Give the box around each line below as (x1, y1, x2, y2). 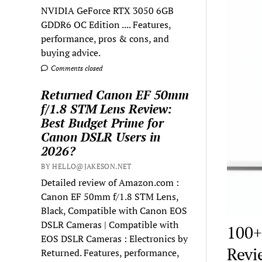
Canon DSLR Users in (41, 128, 161, 145)
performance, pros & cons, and (41, 32, 170, 45)
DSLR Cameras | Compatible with (41, 218, 179, 231)
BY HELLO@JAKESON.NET (41, 161, 132, 171)
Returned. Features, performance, (41, 246, 180, 259)
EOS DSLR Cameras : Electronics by (41, 232, 188, 245)
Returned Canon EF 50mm (41, 86, 189, 103)
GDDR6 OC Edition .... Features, (41, 18, 171, 31)
